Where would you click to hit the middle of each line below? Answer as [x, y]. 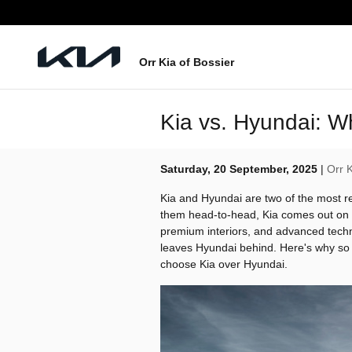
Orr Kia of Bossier [187, 62]
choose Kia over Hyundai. [224, 264]
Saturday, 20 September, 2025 [239, 169]
